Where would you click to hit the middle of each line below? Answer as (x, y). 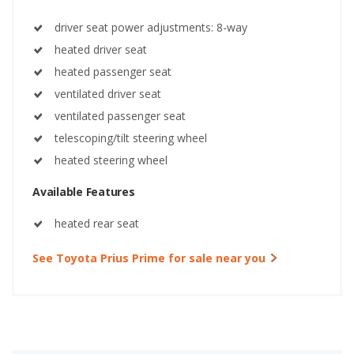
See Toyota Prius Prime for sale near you (149, 258)
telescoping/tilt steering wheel (131, 138)
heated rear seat (97, 224)
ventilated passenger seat (120, 116)
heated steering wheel (111, 160)
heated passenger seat (113, 72)
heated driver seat (101, 50)
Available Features (84, 192)
